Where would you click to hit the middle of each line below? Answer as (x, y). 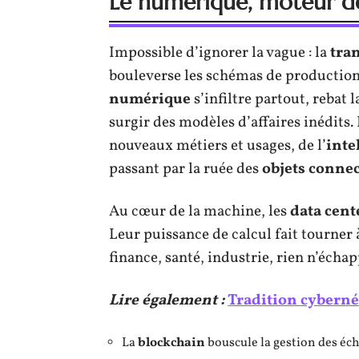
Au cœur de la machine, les (200, 211)
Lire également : (167, 300)
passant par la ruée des (186, 169)
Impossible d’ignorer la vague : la (220, 52)
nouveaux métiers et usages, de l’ (218, 145)
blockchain (171, 343)
